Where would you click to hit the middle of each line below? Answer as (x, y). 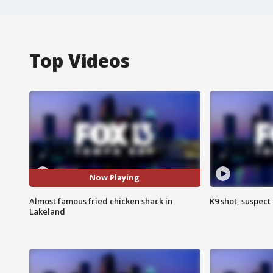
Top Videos (80, 60)
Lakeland (47, 211)
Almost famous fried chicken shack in (101, 201)
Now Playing (115, 178)
